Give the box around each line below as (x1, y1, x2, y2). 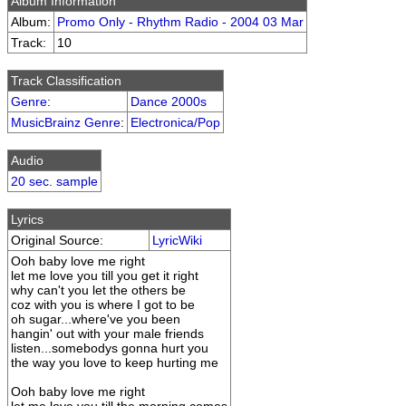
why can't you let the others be (11, 283, 186, 297)
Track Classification (11, 73, 121, 88)
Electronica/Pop (130, 115, 220, 130)
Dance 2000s (130, 94, 207, 109)
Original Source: (11, 233, 103, 247)
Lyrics (11, 212, 43, 227)
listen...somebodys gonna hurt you (11, 341, 208, 355)
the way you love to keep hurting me (11, 355, 218, 370)
